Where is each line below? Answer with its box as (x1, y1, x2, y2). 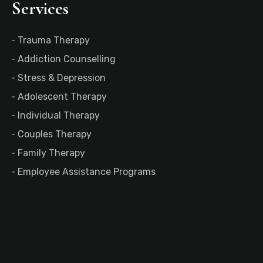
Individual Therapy (18, 110, 100, 121)
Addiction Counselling (18, 53, 116, 65)
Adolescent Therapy (18, 91, 107, 102)
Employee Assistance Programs (18, 166, 156, 177)
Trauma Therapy (18, 35, 90, 46)
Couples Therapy (18, 129, 92, 140)
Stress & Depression (18, 72, 106, 83)
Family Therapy (18, 147, 85, 159)
